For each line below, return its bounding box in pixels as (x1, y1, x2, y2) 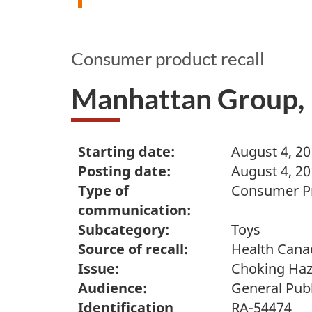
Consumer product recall (71, 47, 265, 70)
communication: (78, 200, 191, 219)
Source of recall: (78, 239, 188, 258)
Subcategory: (78, 219, 169, 239)
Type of (78, 180, 129, 200)
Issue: (78, 258, 119, 278)
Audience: (78, 278, 147, 297)
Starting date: (78, 141, 175, 161)
